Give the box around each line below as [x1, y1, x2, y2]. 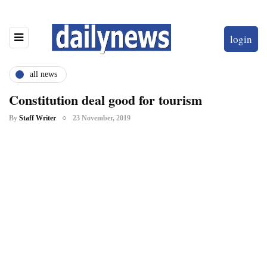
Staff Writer [19, 113, 56, 122]
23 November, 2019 [73, 113, 131, 122]
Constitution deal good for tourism [9, 89, 202, 110]
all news [30, 70, 57, 79]
